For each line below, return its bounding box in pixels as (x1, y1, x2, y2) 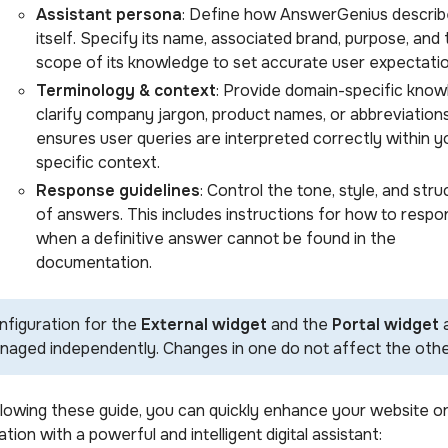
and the (267, 313, 332, 335)
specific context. (36, 151, 160, 173)
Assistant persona (36, 3, 182, 25)
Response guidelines (36, 179, 200, 201)
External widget (141, 313, 267, 335)
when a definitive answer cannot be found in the (36, 227, 396, 249)
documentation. (36, 251, 156, 273)
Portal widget (332, 313, 439, 335)
